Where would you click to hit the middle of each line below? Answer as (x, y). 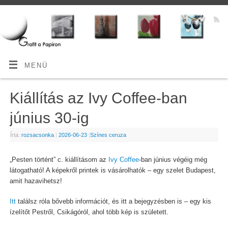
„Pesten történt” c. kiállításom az (59, 160)
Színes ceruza (108, 135)
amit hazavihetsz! (36, 181)
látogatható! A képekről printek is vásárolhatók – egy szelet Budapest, (112, 171)
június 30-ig (49, 118)
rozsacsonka (37, 135)
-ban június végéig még (173, 160)
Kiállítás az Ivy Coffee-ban (98, 98)
